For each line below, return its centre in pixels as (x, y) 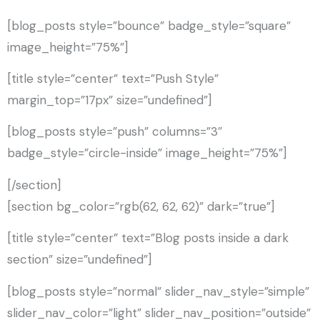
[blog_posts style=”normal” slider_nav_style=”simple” (158, 291)
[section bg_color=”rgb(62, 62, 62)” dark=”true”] (141, 206)
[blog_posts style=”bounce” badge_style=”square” (149, 25)
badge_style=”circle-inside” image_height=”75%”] (147, 153)
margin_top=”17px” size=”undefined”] (109, 100)
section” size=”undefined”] (79, 260)
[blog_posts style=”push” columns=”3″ (115, 132)
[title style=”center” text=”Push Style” (113, 79)
